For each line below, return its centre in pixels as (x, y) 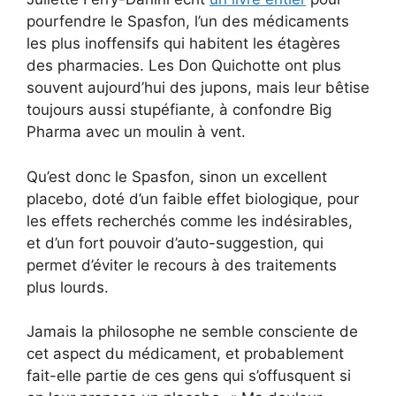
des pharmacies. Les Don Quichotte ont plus (184, 66)
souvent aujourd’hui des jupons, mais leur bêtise (198, 88)
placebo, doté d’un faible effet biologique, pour (193, 198)
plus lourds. (68, 287)
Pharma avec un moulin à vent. (136, 132)
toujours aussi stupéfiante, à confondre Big (179, 110)
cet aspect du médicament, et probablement (185, 354)
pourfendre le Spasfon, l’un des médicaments (188, 22)
